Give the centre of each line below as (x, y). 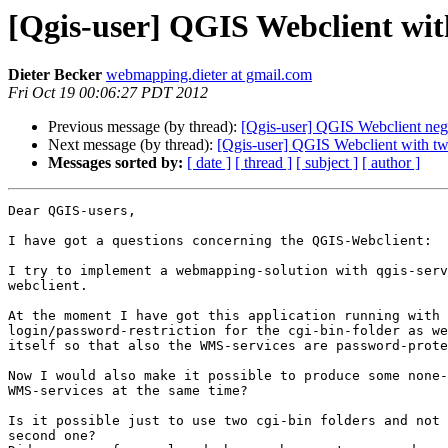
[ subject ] (327, 163)
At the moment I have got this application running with (224, 316)
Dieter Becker (55, 75)
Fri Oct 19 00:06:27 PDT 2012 (108, 93)
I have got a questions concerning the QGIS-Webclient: (220, 241)
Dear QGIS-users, (72, 211)
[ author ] (391, 163)
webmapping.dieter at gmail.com (209, 75)
